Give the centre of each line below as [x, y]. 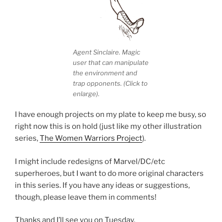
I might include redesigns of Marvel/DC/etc [90, 161]
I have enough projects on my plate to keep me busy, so [111, 115]
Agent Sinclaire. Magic [106, 52]
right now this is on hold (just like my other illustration [108, 127]
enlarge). [86, 93]
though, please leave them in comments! [86, 197]
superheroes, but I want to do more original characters [109, 173]
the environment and [105, 73]
